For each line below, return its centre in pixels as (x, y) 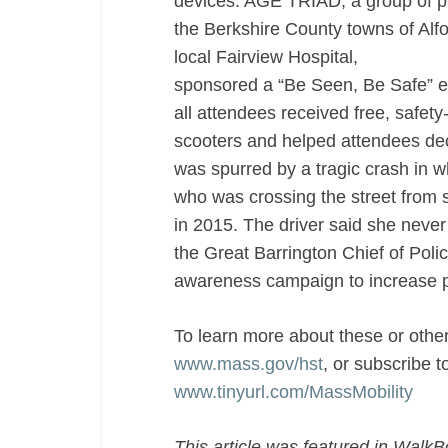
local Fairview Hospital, (266, 57)
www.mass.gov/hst (248, 364)
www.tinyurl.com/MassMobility (293, 392)
